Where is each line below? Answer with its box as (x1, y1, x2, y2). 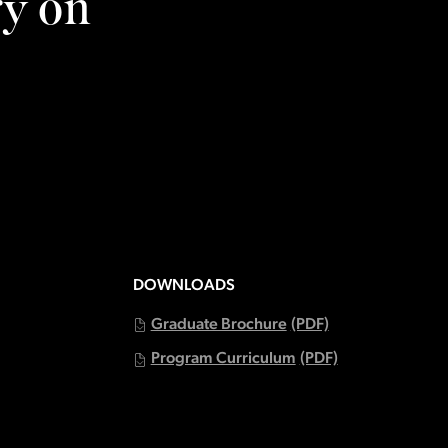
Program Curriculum (150, 351, 296, 368)
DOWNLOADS (132, 277, 235, 294)
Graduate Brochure (150, 316, 287, 333)
